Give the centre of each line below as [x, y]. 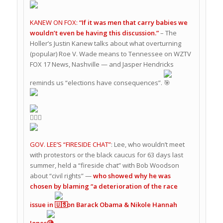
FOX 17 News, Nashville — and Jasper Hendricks [102, 64]
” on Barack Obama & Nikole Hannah [120, 204]
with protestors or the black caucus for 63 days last [106, 155]
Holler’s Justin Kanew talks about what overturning [105, 43]
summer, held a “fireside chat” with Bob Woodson [104, 165]
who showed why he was [131, 175]
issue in [42, 204]
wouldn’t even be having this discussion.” [95, 33]
